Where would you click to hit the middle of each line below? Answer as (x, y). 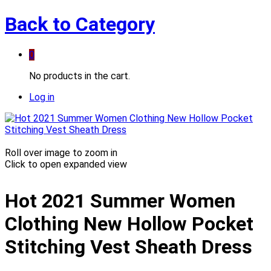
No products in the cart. (80, 76)
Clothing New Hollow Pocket (129, 224)
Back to (38, 24)
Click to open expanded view (66, 164)
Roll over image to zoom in (61, 152)
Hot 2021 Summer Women (120, 201)
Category (113, 24)
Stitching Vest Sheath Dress (129, 247)
